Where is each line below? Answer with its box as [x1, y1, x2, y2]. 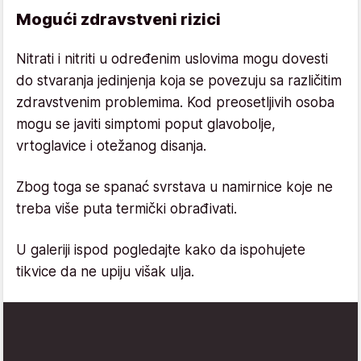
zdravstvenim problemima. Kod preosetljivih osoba [16, 93, 334, 110]
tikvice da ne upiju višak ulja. [16, 263, 194, 280]
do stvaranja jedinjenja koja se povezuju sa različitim [16, 72, 342, 89]
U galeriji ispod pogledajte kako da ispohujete [16, 241, 305, 258]
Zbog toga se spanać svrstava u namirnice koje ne [16, 178, 333, 195]
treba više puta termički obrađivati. [16, 200, 237, 217]
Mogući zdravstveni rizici [16, 9, 221, 29]
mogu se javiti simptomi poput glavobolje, [16, 115, 276, 132]
